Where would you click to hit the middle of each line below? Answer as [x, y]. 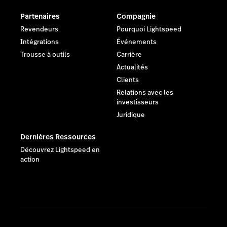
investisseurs [138, 102]
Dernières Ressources [58, 137]
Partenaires [40, 16]
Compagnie [136, 16]
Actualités [132, 67]
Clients [128, 80]
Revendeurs [39, 29]
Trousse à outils [45, 54]
